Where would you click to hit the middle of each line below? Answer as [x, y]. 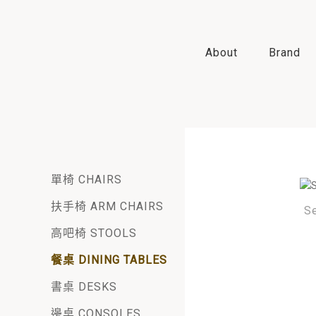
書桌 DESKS [84, 287]
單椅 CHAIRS [86, 180]
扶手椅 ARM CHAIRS [107, 207]
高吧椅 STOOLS [94, 233]
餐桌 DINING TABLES [109, 260]
